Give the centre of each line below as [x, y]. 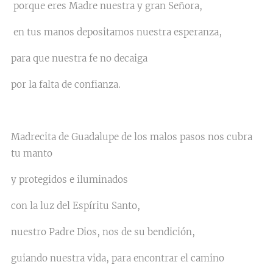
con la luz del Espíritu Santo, [76, 206]
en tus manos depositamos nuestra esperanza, [118, 32]
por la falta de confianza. [66, 84]
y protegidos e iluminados [69, 179]
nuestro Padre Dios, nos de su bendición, [103, 232]
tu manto [32, 153]
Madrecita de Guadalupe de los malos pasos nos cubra [132, 137]
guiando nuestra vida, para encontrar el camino [118, 258]
